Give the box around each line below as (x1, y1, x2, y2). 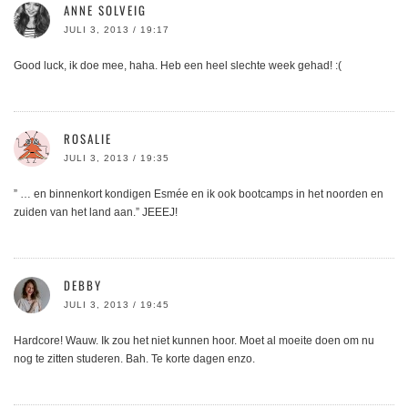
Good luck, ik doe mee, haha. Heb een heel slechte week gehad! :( (14, 59, 342, 73)
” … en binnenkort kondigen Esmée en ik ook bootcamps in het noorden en (14, 188, 383, 201)
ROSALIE (64, 129, 112, 148)
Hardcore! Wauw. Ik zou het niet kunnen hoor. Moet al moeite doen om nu (14, 334, 374, 348)
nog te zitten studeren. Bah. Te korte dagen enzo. (14, 352, 255, 366)
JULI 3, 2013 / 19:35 (64, 153, 169, 164)
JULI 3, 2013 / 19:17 (64, 25, 169, 36)
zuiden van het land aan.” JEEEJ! (14, 206, 178, 219)
